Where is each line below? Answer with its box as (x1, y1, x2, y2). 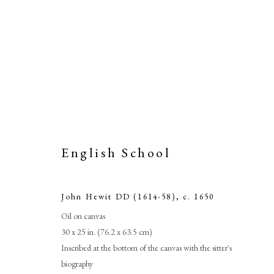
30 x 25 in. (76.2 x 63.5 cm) (61, 226, 152, 237)
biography (61, 257, 93, 269)
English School (61, 143, 171, 161)
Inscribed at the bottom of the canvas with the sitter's (61, 242, 232, 253)
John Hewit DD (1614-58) (61, 190, 176, 202)
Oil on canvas (61, 210, 105, 221)
